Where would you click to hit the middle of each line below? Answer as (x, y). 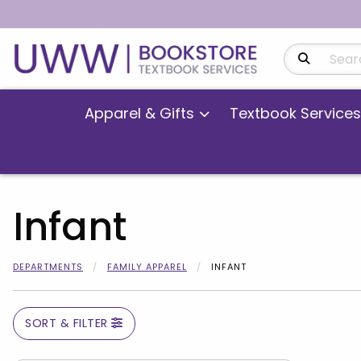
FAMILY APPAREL (147, 267)
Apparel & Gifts (139, 114)
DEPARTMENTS (48, 267)
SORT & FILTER (68, 324)
